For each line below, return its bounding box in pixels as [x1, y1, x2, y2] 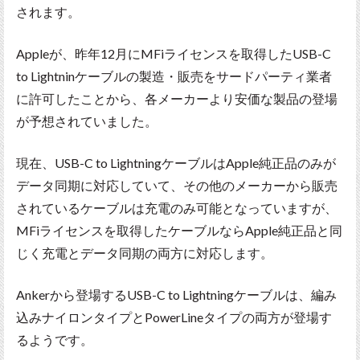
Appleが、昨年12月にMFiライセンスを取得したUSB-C [16, 45, 331, 61]
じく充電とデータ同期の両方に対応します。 [16, 244, 273, 260]
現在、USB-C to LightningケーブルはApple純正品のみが [16, 154, 336, 170]
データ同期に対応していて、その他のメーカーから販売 [16, 177, 337, 193]
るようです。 [16, 331, 93, 347]
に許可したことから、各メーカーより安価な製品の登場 [16, 90, 337, 106]
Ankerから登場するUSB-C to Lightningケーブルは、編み [16, 286, 337, 302]
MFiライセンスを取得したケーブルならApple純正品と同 [16, 222, 342, 238]
